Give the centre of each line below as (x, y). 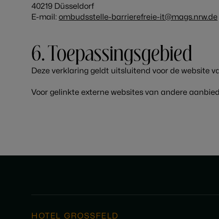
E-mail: (45, 17)
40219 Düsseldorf (63, 6)
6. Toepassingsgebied (112, 55)
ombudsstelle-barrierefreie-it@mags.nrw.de (138, 17)
